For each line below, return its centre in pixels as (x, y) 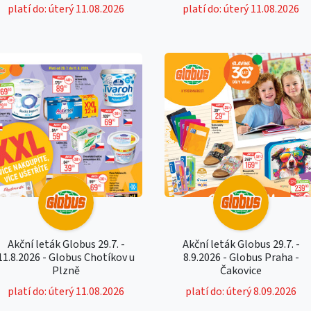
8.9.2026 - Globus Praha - (241, 257)
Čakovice (241, 270)
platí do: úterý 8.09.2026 (241, 291)
